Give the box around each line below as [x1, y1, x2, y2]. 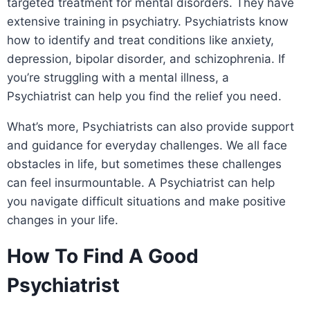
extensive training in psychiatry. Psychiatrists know [7, 14, 289, 28]
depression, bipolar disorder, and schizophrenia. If [7, 51, 285, 66]
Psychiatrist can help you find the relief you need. [7, 89, 285, 103]
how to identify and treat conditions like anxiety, [7, 33, 274, 47]
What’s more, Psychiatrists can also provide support [7, 119, 294, 134]
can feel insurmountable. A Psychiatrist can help [7, 175, 275, 190]
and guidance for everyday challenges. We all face [7, 138, 287, 152]
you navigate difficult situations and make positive [7, 194, 286, 208]
